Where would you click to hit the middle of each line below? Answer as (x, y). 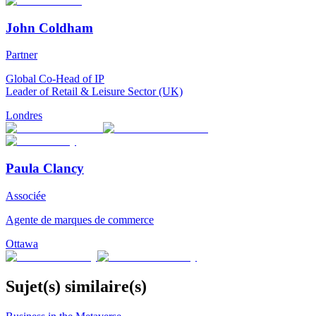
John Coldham (49, 28)
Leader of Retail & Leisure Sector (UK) (94, 92)
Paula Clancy (45, 168)
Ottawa (22, 243)
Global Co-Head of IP (55, 79)
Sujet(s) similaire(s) (76, 286)
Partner (22, 55)
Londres (24, 116)
